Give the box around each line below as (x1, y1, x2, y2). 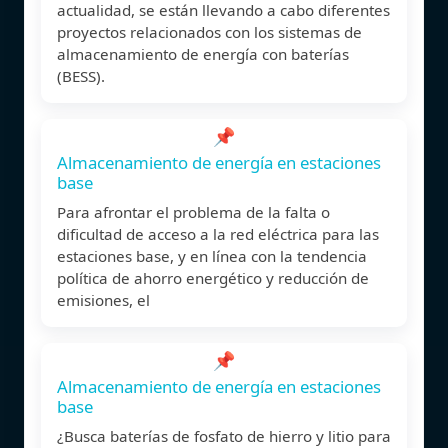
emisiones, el (57, 289, 150, 310)
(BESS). (57, 65, 105, 86)
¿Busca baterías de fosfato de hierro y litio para (57, 425, 391, 446)
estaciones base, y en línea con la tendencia (57, 245, 367, 266)
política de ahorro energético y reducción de (57, 267, 369, 288)
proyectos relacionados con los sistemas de (57, 21, 362, 42)
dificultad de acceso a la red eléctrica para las (57, 223, 379, 244)
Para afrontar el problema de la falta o (57, 201, 330, 222)
